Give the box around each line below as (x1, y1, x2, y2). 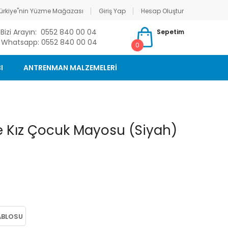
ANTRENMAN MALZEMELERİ (23, 63, 117, 73)
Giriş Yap (99, 7, 126, 15)
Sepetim (157, 27, 184, 36)
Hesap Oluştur (141, 7, 184, 15)
